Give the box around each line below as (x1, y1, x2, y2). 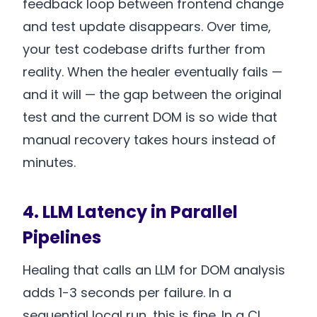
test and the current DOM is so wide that (23, 108, 277, 127)
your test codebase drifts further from (23, 40, 265, 59)
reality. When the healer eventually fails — (23, 63, 282, 81)
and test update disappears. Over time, (23, 18, 271, 36)
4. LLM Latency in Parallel (23, 200, 238, 224)
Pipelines (23, 226, 101, 250)
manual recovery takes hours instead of (23, 131, 276, 149)
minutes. (23, 154, 76, 172)
